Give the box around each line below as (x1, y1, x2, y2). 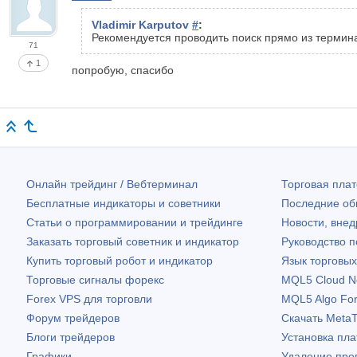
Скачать (280, 311, 326, 324)
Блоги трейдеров (26, 330, 115, 343)
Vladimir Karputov (92, 18, 192, 32)
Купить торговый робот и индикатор (26, 253, 213, 267)
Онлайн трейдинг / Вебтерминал (26, 177, 198, 190)
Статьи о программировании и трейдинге (26, 215, 243, 229)
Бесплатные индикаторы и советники (26, 196, 221, 210)
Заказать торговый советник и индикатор (26, 234, 239, 248)
